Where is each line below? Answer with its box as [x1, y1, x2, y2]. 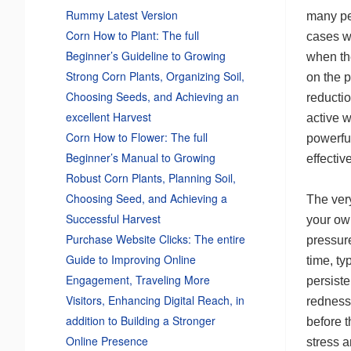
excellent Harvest [65, 109, 151, 125]
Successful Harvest [65, 211, 161, 227]
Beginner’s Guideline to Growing [65, 48, 226, 64]
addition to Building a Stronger [65, 313, 215, 329]
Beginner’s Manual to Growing [65, 150, 215, 166]
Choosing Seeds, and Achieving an [65, 89, 239, 105]
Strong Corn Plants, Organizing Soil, [65, 68, 244, 85]
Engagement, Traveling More [65, 272, 210, 288]
